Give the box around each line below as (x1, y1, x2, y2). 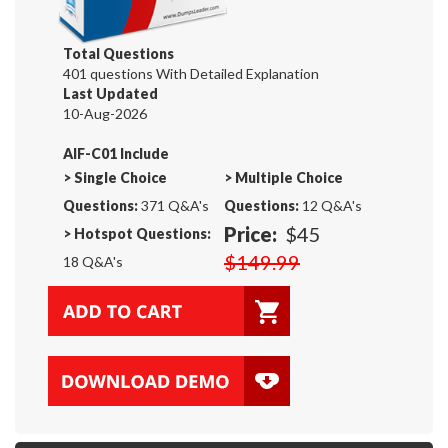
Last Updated (63, 84, 158, 102)
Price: (224, 221, 277, 246)
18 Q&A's (63, 252, 123, 270)
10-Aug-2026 (63, 104, 147, 122)
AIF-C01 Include (63, 144, 169, 162)
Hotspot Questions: (74, 224, 211, 242)
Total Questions (63, 44, 174, 62)
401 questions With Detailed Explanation (63, 64, 319, 82)
